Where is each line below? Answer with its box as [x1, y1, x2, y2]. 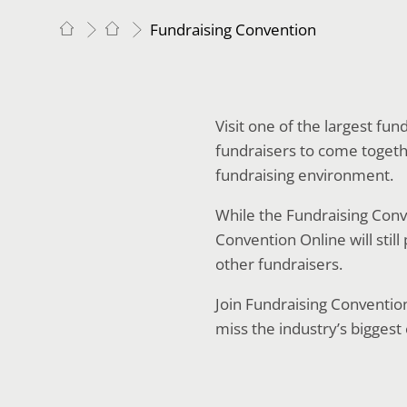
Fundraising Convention [150, 19, 316, 41]
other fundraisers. [215, 253, 342, 274]
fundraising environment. [215, 164, 393, 185]
